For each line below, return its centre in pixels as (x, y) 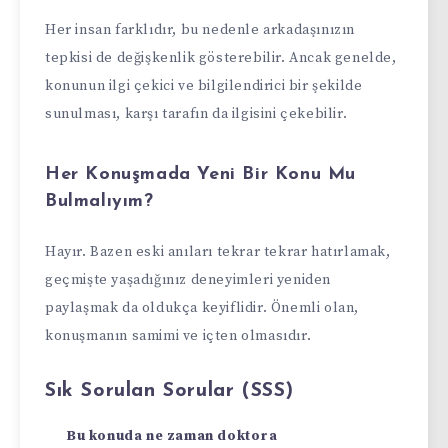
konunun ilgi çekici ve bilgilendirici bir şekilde (204, 85)
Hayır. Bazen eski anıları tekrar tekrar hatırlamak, (218, 251)
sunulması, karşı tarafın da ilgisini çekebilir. (196, 113)
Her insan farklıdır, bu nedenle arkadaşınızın (200, 29)
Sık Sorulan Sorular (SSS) (169, 390)
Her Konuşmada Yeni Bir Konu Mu (201, 175)
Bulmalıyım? (99, 202)
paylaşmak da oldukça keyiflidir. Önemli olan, (202, 307)
